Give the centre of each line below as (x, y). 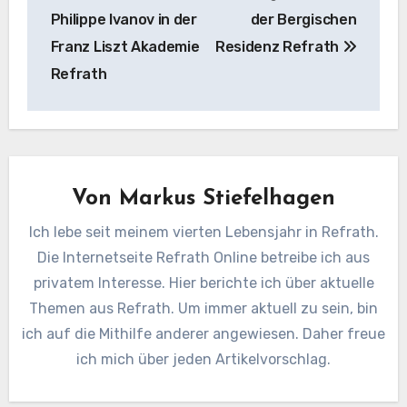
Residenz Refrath (279, 46)
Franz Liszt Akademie (125, 46)
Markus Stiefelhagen (227, 199)
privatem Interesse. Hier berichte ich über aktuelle (203, 283)
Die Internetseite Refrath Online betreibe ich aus (203, 257)
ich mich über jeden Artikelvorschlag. (203, 359)
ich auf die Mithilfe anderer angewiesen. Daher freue (203, 333)
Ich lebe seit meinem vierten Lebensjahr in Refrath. (203, 232)
